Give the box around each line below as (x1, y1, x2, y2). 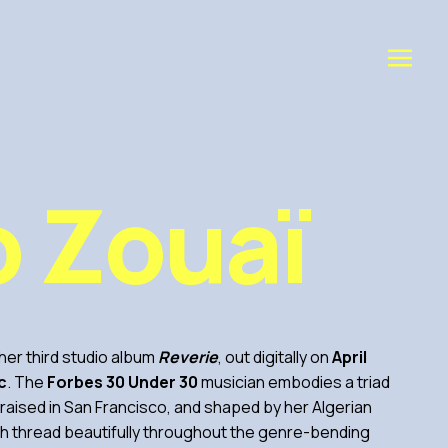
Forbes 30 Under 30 (47, 371, 198, 393)
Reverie (158, 346, 218, 368)
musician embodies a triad (198, 371, 390, 393)
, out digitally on (218, 346, 329, 368)
